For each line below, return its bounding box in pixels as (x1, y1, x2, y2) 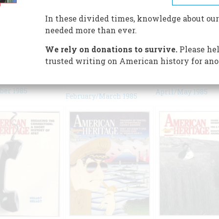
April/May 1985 (155, 87, 208, 97)
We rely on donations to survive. (44, 44, 177, 54)
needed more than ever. (44, 25, 137, 35)
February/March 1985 (66, 91, 138, 101)
